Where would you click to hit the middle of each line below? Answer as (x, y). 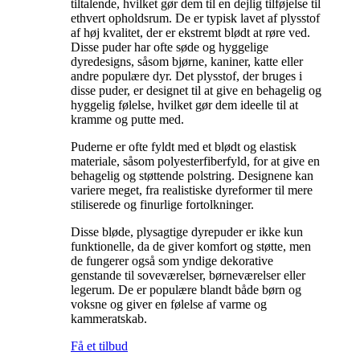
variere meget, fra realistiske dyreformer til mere (192, 190)
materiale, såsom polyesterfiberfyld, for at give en (195, 161)
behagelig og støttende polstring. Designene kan (192, 175)
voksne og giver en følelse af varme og (169, 304)
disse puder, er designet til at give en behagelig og (196, 90)
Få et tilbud (99, 346)
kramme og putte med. (127, 119)
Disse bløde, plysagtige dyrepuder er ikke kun (187, 231)
